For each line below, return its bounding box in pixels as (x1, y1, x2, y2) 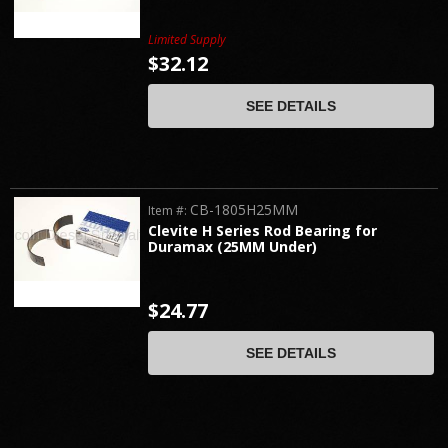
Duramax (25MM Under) (148, 237, 318, 257)
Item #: (148, 202, 191, 220)
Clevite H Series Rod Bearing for (148, 221, 378, 241)
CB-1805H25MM (190, 200, 299, 220)
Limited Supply (148, 30, 227, 48)
